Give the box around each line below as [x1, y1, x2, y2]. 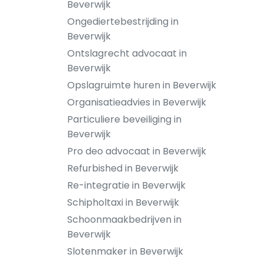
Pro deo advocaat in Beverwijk [67, 144, 206, 158]
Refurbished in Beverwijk [67, 161, 179, 175]
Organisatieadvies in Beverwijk [67, 95, 206, 109]
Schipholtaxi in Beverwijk [67, 196, 179, 209]
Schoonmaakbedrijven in [67, 213, 181, 226]
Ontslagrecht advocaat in [67, 47, 187, 60]
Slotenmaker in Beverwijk [67, 245, 183, 258]
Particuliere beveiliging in [67, 113, 181, 126]
